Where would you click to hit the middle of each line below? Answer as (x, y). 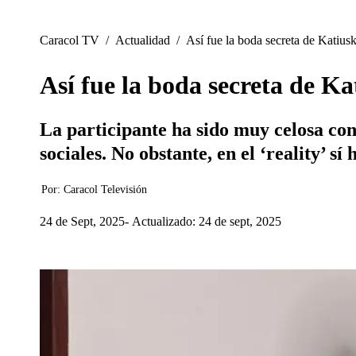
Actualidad (143, 40)
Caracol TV (70, 40)
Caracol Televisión (105, 190)
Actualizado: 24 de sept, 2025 (207, 221)
